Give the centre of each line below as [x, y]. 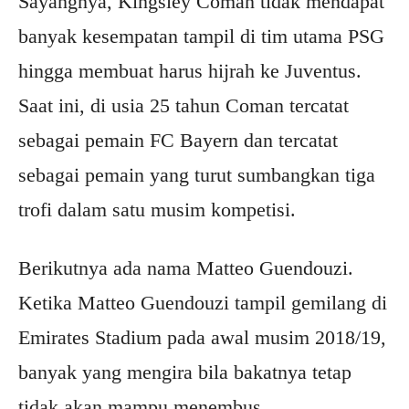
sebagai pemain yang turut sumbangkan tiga [197, 175]
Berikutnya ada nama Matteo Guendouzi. [186, 268]
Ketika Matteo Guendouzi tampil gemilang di [203, 303]
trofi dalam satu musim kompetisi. [157, 210]
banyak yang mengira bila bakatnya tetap [185, 372]
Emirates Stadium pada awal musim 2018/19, [202, 338]
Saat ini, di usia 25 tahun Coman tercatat [184, 106]
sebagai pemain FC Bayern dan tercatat [178, 141]
